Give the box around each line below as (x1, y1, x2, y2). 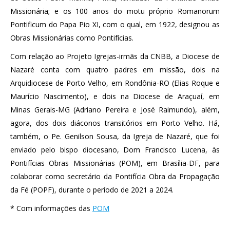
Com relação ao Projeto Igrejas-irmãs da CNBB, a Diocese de (10, 51, 220, 61)
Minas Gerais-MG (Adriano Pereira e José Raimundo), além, (10, 105, 220, 114)
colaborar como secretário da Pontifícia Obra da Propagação (10, 171, 220, 181)
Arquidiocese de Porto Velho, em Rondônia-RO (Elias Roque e (10, 78, 220, 88)
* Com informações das (10, 203, 92, 213)
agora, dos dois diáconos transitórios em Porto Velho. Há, (10, 118, 220, 128)
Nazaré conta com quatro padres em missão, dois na (10, 65, 220, 74)
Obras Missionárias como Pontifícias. (10, 33, 133, 43)
